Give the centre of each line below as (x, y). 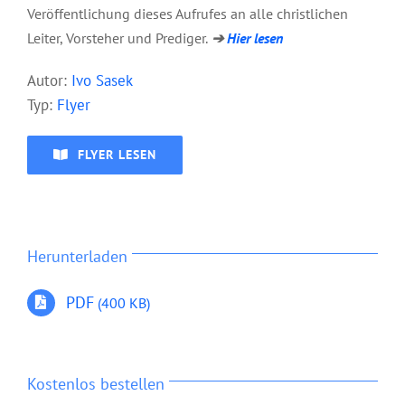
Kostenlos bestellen (96, 383)
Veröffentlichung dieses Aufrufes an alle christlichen (188, 13)
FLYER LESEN (117, 154)
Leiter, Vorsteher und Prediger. (118, 38)
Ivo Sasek (102, 80)
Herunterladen (77, 256)
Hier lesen (255, 38)
